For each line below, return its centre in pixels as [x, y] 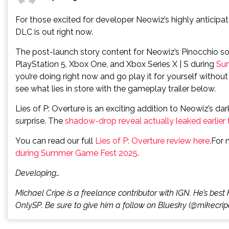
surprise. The [40, 121]
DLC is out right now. [54, 32]
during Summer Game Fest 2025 [76, 153]
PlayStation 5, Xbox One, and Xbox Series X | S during [116, 64]
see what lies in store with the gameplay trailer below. [116, 89]
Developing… [38, 173]
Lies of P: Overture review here [152, 141]
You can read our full [55, 141]
